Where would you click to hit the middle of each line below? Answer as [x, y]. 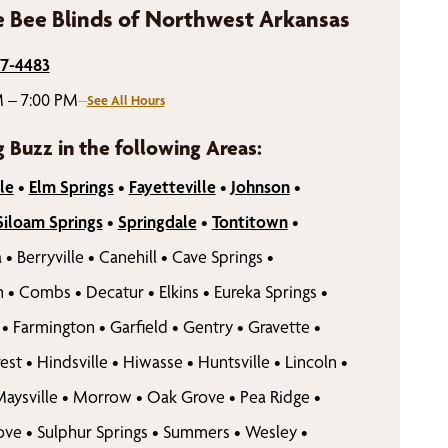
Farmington [53, 327]
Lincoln [310, 362]
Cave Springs [217, 257]
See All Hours [125, 99]
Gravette [278, 327]
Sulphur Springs [92, 432]
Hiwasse [152, 362]
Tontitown [249, 222]
